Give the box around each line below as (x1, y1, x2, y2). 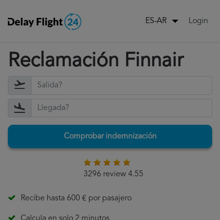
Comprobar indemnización (63, 133, 157, 141)
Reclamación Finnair (8, 52, 183, 72)
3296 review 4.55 (83, 170, 143, 179)
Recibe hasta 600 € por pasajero (21, 194, 132, 203)
